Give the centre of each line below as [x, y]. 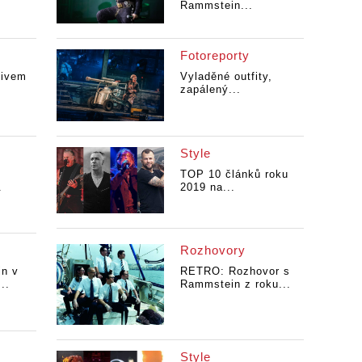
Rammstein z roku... [235, 284]
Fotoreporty [215, 56]
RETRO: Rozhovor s [235, 271]
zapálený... [210, 90]
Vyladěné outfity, [226, 77]
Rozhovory [213, 250]
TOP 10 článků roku [234, 174]
